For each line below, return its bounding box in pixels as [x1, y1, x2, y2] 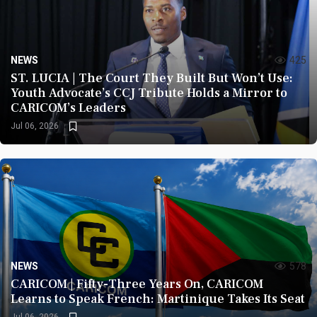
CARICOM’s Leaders [11, 100, 126, 116]
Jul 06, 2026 [11, 120, 59, 132]
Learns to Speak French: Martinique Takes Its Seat [11, 291, 305, 307]
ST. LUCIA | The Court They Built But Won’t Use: [11, 70, 293, 86]
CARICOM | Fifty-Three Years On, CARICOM [11, 276, 263, 292]
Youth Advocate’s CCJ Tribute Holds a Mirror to [11, 85, 287, 101]
